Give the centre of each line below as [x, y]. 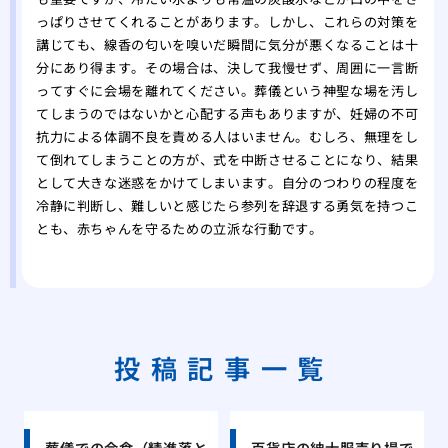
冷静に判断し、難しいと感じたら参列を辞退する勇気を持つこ [227, 206]
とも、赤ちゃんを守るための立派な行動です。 [179, 229]
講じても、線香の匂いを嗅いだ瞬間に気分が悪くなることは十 [227, 45]
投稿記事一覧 [224, 367]
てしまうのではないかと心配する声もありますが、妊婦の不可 [227, 114]
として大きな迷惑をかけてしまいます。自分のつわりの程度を [227, 183]
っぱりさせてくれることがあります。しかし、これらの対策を [227, 22]
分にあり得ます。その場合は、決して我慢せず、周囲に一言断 [227, 68]
